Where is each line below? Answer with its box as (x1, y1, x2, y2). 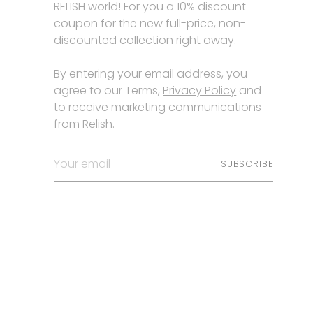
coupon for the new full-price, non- (54, 15, 247, 31)
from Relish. (54, 116, 115, 132)
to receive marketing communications (54, 99, 262, 115)
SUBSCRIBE (220, 158, 274, 170)
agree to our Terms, (54, 82, 163, 99)
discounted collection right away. (54, 32, 237, 48)
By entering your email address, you (54, 66, 248, 82)
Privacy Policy (163, 82, 237, 99)
